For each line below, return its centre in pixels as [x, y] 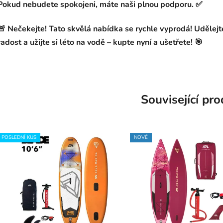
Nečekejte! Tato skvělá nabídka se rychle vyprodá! [100, 29]
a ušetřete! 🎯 [177, 43]
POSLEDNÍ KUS [19, 138]
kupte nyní [132, 43]
